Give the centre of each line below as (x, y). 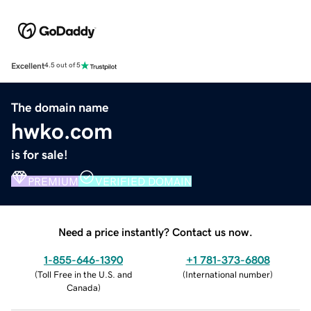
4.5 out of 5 (62, 66)
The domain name (60, 107)
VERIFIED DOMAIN (143, 181)
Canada (82, 287)
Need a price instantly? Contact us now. (155, 232)
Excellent (28, 66)
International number (228, 274)
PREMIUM (53, 181)
